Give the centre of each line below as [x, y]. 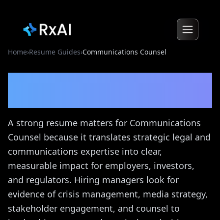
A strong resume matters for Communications [104, 123]
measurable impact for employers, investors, [101, 165]
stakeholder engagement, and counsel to [94, 208]
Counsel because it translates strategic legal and [109, 137]
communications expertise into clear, [85, 151]
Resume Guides [55, 52]
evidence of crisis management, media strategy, [108, 194]
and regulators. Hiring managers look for [93, 180]
